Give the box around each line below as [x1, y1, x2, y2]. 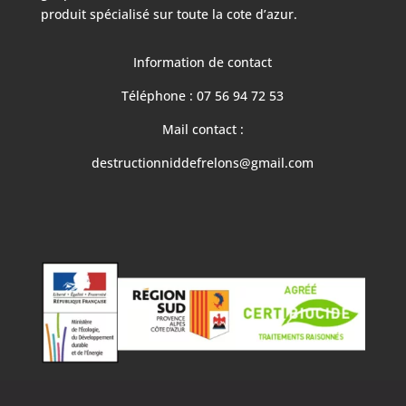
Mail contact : [161, 121, 244, 139]
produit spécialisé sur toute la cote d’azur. [40, 5, 297, 24]
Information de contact [133, 53, 273, 72]
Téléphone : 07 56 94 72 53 [121, 87, 285, 105]
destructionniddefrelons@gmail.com [92, 154, 314, 172]
